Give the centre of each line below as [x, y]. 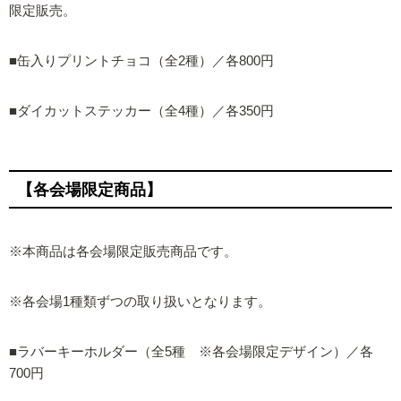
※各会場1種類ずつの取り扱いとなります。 [140, 302]
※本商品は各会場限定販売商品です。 [123, 251]
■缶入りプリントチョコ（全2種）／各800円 [141, 61]
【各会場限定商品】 [90, 189]
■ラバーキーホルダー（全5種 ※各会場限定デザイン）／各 [191, 352]
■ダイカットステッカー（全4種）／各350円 [141, 111]
